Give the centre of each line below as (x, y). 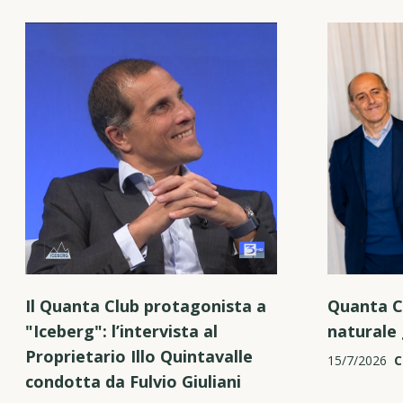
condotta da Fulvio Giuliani (133, 381)
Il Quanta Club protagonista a (146, 305)
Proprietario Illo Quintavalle (139, 356)
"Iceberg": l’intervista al (121, 331)
